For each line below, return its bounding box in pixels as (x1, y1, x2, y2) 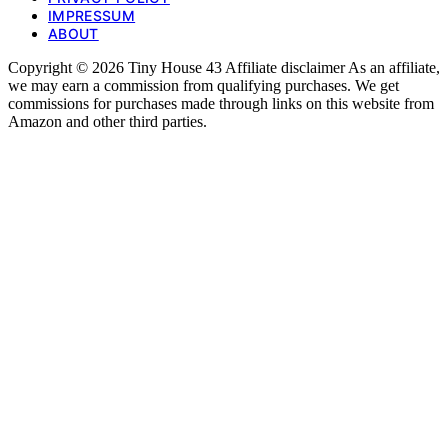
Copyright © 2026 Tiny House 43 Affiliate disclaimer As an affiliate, (8, 59, 440, 77)
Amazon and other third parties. (8, 113, 207, 131)
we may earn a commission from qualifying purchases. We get (8, 77, 399, 95)
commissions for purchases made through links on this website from (8, 95, 434, 113)
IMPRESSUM (48, 7, 136, 25)
